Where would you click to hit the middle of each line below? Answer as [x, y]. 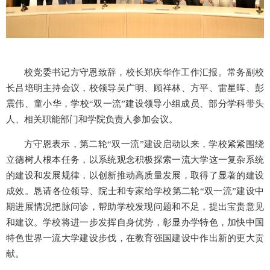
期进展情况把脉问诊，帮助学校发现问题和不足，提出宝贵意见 [135, 206]
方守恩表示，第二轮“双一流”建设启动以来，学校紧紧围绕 [144, 144]
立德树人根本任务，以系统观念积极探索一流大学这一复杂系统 [135, 159]
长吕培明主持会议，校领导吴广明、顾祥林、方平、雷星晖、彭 [135, 88]
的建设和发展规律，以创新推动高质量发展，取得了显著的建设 [135, 175]
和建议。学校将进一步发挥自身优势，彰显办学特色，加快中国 [135, 222]
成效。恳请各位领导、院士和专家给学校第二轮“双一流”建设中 [135, 191]
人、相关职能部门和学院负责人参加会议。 [92, 119]
